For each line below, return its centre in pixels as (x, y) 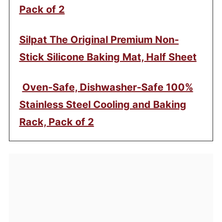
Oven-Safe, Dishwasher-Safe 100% (108, 87)
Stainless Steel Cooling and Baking (103, 105)
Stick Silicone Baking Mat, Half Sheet (108, 57)
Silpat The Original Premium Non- (99, 40)
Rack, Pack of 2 (56, 122)
